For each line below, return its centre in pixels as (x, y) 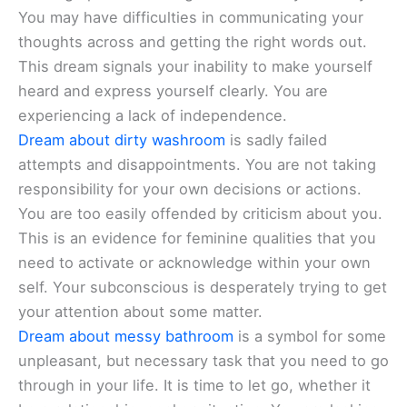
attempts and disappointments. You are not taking (197, 165)
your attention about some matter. (140, 312)
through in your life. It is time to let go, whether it (194, 386)
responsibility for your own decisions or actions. (190, 189)
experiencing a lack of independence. (153, 116)
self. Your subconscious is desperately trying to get (203, 288)
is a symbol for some (310, 337)
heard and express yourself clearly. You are (173, 91)
